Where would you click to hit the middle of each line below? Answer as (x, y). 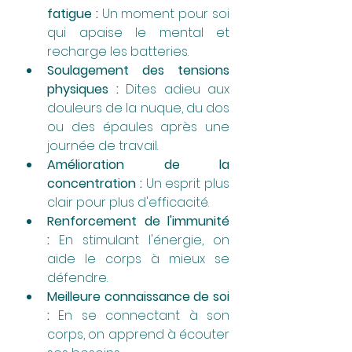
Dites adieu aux (174, 89)
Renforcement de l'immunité (138, 221)
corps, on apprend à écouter (138, 334)
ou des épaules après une (138, 126)
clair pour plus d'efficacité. (128, 202)
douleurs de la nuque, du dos (138, 108)
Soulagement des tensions (138, 70)
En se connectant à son (139, 315)
